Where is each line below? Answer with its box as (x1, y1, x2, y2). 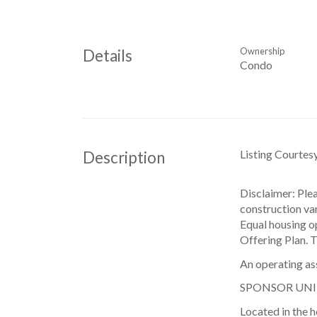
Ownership (239, 45, 284, 57)
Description (83, 147, 165, 167)
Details (83, 46, 132, 66)
